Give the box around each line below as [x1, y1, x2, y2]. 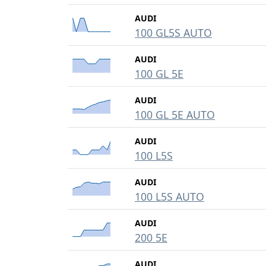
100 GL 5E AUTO [135, 107, 215, 122]
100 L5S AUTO [135, 189, 204, 204]
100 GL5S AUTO [135, 26, 212, 40]
